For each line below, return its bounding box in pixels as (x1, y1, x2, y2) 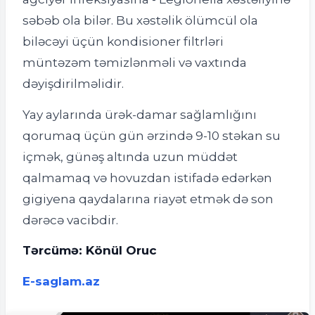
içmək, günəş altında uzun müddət (22, 148, 238, 164)
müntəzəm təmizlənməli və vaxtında (22, 55, 247, 70)
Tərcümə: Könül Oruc (22, 243, 157, 258)
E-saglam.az (22, 274, 100, 289)
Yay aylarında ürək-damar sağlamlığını (22, 106, 257, 122)
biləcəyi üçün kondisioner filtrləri (22, 34, 224, 49)
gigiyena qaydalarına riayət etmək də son (22, 191, 274, 206)
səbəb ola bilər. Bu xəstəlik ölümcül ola (22, 13, 258, 28)
